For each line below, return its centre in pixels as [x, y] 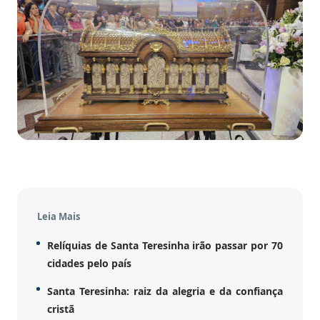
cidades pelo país [89, 263]
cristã [61, 309]
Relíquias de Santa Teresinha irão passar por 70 [165, 245]
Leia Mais [59, 216]
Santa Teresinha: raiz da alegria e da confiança [165, 291]
